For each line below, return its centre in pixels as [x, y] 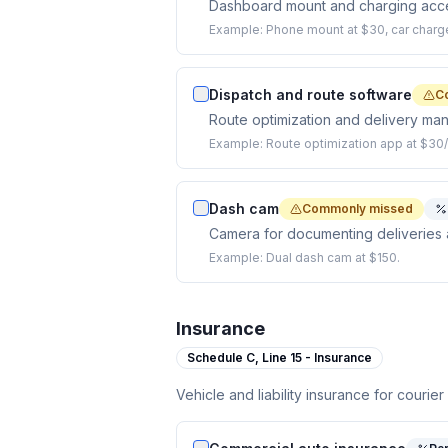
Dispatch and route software [310, 94]
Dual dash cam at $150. [333, 257]
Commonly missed [357, 208]
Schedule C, [224, 357]
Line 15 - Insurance [317, 357]
